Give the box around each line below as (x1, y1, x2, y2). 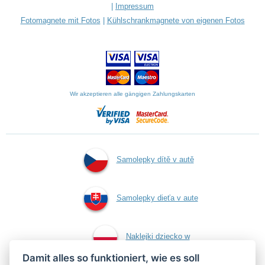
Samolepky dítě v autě (116, 155, 194, 164)
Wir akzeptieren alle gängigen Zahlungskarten (70, 91, 195, 97)
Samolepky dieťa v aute (116, 193, 198, 202)
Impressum (115, 2, 154, 11)
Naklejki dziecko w (125, 232, 190, 241)
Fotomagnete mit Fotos (20, 16, 101, 25)
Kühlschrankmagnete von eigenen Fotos (106, 16, 245, 25)
